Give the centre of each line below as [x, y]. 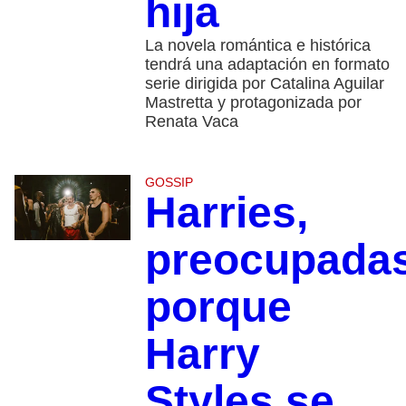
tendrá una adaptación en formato [267, 65]
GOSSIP [169, 183]
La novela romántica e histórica [257, 46]
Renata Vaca [191, 122]
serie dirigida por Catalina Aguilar [264, 84]
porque [218, 307]
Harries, [226, 213]
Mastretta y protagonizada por [253, 103]
